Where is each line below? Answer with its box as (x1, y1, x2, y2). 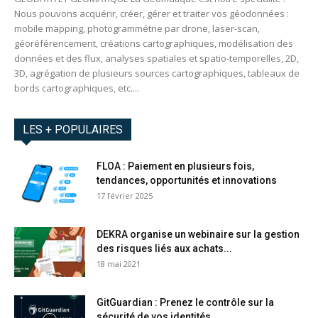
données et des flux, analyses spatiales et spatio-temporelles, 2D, (14, 52, 299, 65)
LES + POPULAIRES (23, 123, 123, 137)
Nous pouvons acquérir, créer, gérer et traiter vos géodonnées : (14, 7, 289, 21)
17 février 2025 (97, 190, 153, 202)
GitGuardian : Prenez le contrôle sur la (97, 297, 274, 309)
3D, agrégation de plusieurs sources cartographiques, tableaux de (14, 67, 300, 80)
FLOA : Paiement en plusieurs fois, (97, 160, 254, 172)
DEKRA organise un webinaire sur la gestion (97, 229, 300, 241)
